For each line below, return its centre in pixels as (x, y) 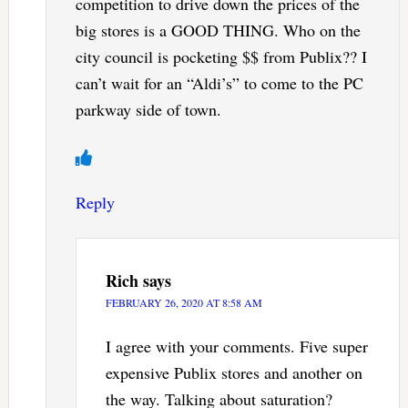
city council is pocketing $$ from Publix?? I (221, 57)
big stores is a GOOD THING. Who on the (218, 31)
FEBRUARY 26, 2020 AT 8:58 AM (184, 303)
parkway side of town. (148, 110)
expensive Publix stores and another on (234, 373)
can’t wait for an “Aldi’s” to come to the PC (219, 83)
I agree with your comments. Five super (236, 347)
